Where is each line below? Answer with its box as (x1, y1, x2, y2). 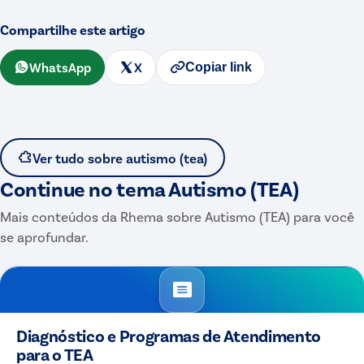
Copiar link (185, 59, 252, 74)
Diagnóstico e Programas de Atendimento (16, 324, 322, 345)
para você (290, 207, 354, 224)
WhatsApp (29, 58, 91, 75)
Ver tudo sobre (32, 149, 126, 166)
